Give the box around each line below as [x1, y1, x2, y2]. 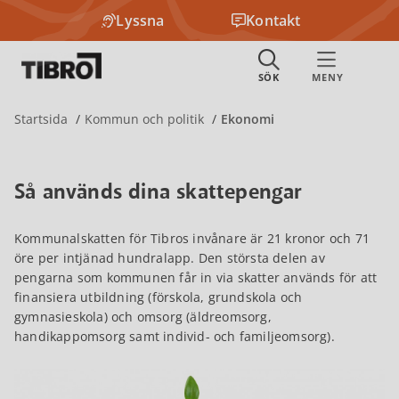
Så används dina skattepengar [14, 178, 303, 208]
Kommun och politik [85, 110, 204, 127]
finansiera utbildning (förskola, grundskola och [14, 289, 303, 305]
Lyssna [116, 11, 165, 30]
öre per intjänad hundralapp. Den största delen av [14, 249, 325, 266]
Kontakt [246, 11, 301, 30]
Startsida [14, 110, 71, 127]
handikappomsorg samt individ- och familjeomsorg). [14, 328, 335, 345]
